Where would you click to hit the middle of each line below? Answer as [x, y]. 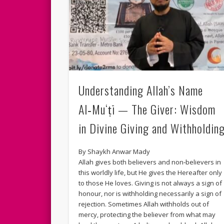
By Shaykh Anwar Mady [114, 151]
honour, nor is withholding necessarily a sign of [150, 193]
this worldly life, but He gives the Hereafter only [150, 172]
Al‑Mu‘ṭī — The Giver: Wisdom [147, 109]
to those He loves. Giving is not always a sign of [150, 183]
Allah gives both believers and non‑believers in [150, 162]
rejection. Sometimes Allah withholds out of [144, 204]
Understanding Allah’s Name [141, 90]
